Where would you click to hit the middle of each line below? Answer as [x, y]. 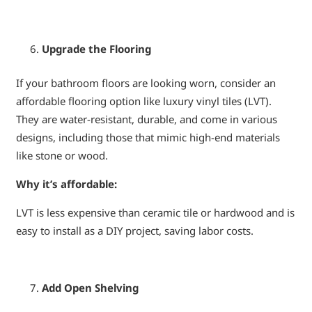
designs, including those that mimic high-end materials [148, 137]
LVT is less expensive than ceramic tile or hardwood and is [155, 212]
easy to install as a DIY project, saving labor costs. [134, 230]
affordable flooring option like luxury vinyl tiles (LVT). [143, 101]
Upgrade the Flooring [96, 49]
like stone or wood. [62, 155]
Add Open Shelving [90, 287]
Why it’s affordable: [66, 184]
